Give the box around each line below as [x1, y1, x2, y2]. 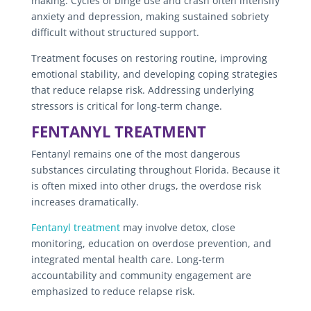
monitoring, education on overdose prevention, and [31, 236, 271, 250]
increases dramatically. [31, 194, 139, 208]
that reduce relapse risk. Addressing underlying [31, 83, 254, 96]
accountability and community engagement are [31, 268, 251, 282]
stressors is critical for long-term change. [31, 99, 222, 112]
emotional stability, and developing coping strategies [31, 67, 278, 81]
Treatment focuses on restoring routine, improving [31, 51, 267, 65]
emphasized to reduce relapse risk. [31, 284, 195, 298]
